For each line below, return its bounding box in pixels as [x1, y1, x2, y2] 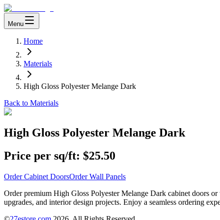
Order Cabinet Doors [4, 172, 69, 181]
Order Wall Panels [69, 172, 126, 181]
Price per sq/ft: [4, 149, 80, 162]
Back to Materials [4, 99, 58, 107]
